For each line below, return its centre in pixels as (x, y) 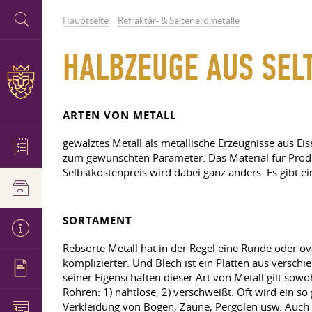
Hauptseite (86, 20)
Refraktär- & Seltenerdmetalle (179, 20)
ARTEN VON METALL (119, 115)
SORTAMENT (97, 220)
